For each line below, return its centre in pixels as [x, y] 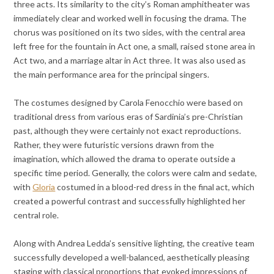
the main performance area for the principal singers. [112, 74]
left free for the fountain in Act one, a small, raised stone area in [135, 46]
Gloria [44, 187]
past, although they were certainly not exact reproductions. [128, 130]
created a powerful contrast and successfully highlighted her [130, 201]
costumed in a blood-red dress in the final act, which [155, 187]
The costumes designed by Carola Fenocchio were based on [128, 102]
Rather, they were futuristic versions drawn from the [114, 144]
